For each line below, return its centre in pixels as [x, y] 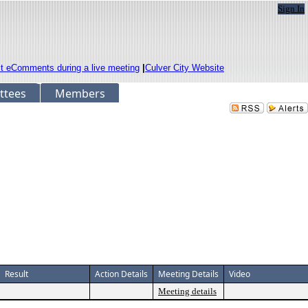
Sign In [291, 9]
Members [80, 93]
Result [16, 274]
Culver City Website [185, 68]
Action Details [121, 274]
